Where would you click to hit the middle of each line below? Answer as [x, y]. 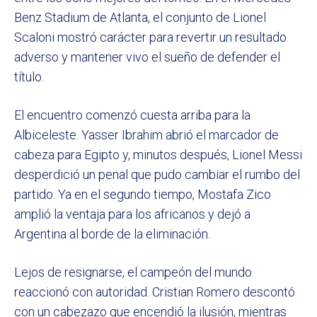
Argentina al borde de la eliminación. [112, 234]
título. [29, 77]
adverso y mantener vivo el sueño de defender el [147, 57]
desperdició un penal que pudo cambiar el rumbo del [157, 175]
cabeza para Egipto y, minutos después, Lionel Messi [158, 155]
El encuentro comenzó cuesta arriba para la [132, 115]
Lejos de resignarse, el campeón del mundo [133, 272]
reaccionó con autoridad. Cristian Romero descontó [155, 292]
